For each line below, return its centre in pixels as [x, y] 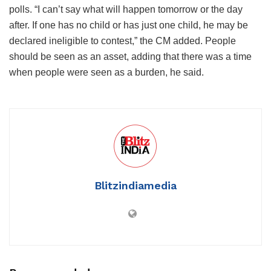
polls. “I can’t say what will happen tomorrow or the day [126, 9]
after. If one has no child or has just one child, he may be [129, 25]
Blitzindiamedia [135, 185]
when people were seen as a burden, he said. [106, 72]
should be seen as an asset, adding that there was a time [130, 56]
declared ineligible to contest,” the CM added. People [122, 41]
